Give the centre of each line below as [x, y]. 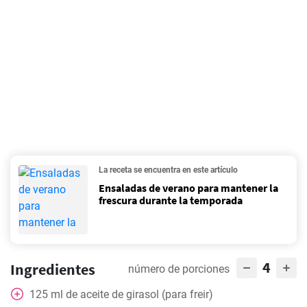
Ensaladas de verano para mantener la [188, 188]
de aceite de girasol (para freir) [139, 294]
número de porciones [179, 269]
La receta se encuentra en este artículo [168, 170]
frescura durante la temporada [171, 200]
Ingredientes [53, 269]
